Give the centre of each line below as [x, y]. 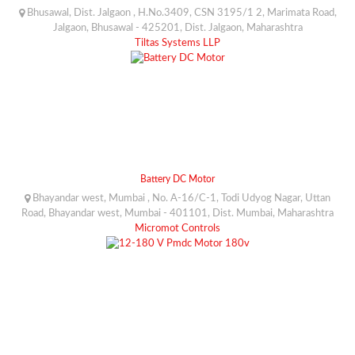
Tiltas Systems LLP [177, 43]
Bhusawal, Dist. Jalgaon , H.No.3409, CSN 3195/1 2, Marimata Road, [180, 13]
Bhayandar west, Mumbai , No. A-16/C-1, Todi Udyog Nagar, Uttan [180, 198]
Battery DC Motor [177, 179]
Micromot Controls [177, 228]
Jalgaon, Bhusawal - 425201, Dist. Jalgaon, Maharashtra [177, 28]
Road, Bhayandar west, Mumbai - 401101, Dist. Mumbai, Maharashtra [177, 213]
